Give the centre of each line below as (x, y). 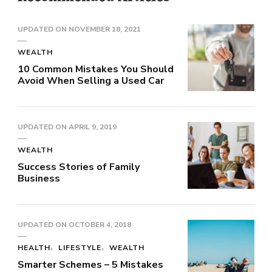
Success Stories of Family (79, 167)
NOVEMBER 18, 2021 (105, 29)
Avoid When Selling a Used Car (91, 80)
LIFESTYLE (80, 247)
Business (39, 178)
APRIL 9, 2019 (93, 127)
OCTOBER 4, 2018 (100, 224)
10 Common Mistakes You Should (96, 69)
